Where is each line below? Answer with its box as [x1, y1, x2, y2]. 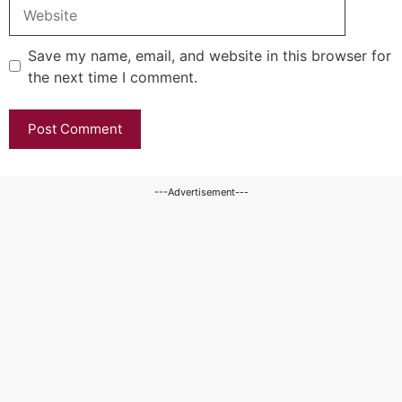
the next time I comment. [28, 67, 197, 86]
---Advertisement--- [153, 185, 249, 198]
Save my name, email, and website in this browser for [28, 46, 391, 65]
